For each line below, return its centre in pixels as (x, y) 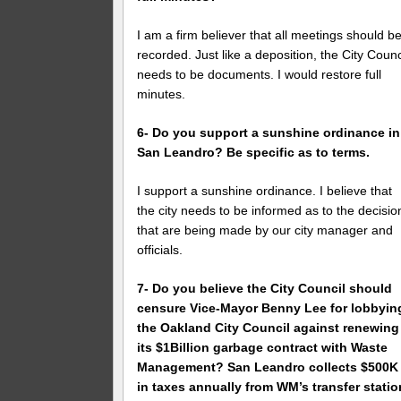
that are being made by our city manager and (265, 230)
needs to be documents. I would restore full (260, 75)
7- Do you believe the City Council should (265, 288)
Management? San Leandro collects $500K (268, 367)
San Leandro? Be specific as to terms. (254, 153)
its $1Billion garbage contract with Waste (263, 347)
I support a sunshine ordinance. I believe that (265, 190)
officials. (160, 249)
